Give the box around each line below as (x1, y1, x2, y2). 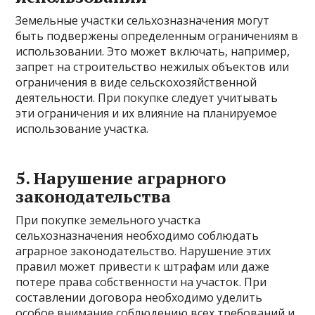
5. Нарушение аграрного (15, 167, 226, 189)
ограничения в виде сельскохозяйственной (15, 75, 257, 90)
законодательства (15, 185, 172, 207)
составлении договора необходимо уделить (15, 290, 263, 305)
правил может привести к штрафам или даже (15, 259, 270, 274)
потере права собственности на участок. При (15, 274, 267, 290)
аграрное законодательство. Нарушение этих (15, 243, 271, 259)
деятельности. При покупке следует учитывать (15, 90, 278, 105)
